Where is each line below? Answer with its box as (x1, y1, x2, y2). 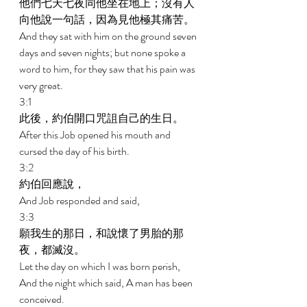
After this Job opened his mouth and (19, 127, 173, 143)
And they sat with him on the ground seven (19, 28, 199, 44)
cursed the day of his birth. (19, 143, 132, 159)
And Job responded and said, (19, 193, 142, 208)
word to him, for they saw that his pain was (19, 61, 197, 77)
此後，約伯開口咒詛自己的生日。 (19, 110, 186, 126)
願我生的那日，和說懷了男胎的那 (19, 225, 184, 241)
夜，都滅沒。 (19, 242, 87, 258)
